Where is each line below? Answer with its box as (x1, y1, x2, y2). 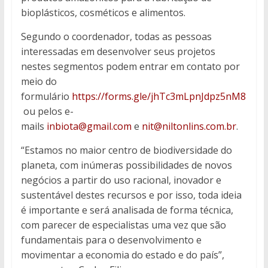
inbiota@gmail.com (46, 120, 132, 133)
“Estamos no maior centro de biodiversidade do (20, 144, 232, 157)
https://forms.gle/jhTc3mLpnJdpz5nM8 (71, 90, 246, 103)
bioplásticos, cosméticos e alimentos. (20, 6, 185, 20)
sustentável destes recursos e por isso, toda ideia (20, 188, 242, 202)
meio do (20, 75, 57, 89)
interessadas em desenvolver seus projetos (20, 45, 215, 59)
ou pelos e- (20, 105, 74, 118)
